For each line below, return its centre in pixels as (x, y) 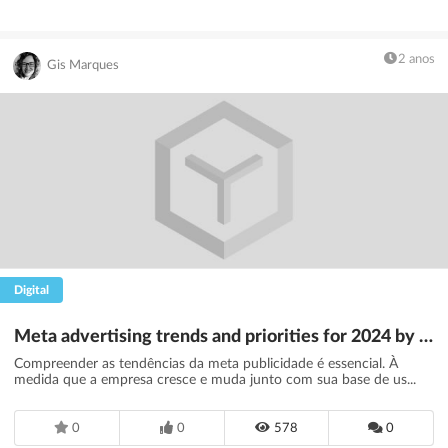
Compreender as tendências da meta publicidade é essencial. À (206, 364)
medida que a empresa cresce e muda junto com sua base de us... (215, 380)
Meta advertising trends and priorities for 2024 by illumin (426, 337)
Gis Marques (83, 66)
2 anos (416, 59)
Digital (31, 289)
